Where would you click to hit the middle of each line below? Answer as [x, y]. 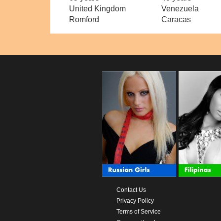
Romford [84, 19]
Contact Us [131, 190]
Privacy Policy [135, 201]
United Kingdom [98, 8]
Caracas [176, 19]
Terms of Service [138, 211]
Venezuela [180, 8]
